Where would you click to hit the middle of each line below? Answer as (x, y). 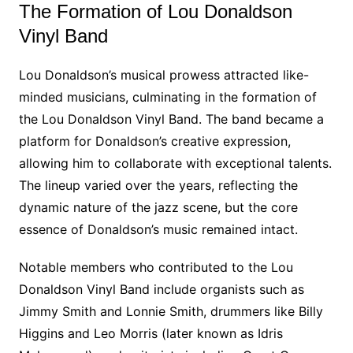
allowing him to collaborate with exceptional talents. (175, 163)
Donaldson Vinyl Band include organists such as (161, 289)
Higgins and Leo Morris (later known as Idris (150, 333)
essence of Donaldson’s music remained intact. (158, 229)
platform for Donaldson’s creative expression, (154, 141)
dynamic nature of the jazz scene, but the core (158, 207)
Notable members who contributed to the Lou (156, 267)
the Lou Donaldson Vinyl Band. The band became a (171, 119)
